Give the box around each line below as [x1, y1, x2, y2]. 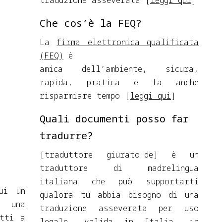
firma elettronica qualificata [56, 37, 199, 48]
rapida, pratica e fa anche [40, 77, 199, 88]
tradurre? [40, 129, 93, 142]
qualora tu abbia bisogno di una [40, 189, 199, 200]
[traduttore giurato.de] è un [40, 149, 199, 160]
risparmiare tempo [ [40, 90, 130, 101]
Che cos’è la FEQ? [40, 16, 142, 30]
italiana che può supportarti [40, 176, 199, 187]
